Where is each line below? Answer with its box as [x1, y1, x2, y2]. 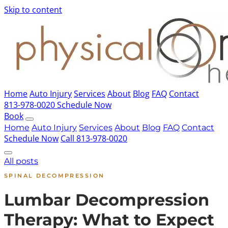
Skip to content [4, 4, 62, 15]
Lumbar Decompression [4, 190, 209, 210]
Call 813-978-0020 [61, 133, 127, 144]
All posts [4, 156, 38, 166]
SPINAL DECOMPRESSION [4, 172, 105, 179]
